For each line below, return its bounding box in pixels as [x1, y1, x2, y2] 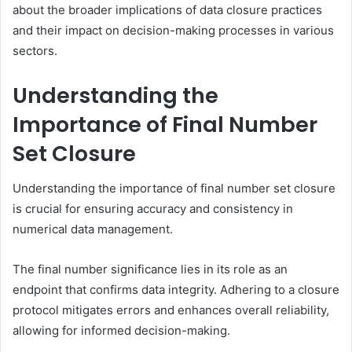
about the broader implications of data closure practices [13, 2, 322, 17]
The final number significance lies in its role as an [13, 262, 288, 277]
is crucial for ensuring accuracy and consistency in [13, 201, 293, 217]
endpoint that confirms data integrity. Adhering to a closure [13, 282, 339, 298]
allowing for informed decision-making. [13, 323, 230, 339]
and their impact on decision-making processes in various [13, 22, 334, 38]
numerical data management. [13, 222, 173, 237]
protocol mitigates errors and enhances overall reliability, [13, 302, 329, 318]
